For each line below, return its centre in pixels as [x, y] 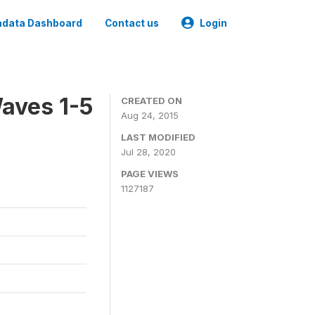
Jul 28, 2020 [148, 152]
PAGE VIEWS [150, 174]
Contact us [132, 23]
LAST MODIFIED [158, 137]
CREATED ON [152, 101]
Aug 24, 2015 [150, 115]
